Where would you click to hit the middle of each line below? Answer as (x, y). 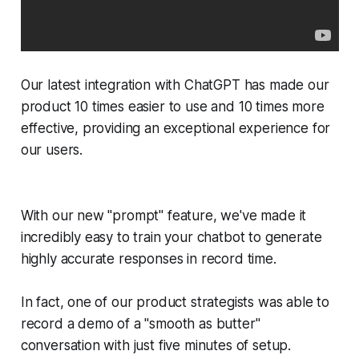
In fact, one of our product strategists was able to (175, 302)
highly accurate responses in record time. (148, 258)
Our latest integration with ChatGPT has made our (175, 85)
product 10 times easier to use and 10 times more (172, 106)
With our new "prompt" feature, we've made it (163, 215)
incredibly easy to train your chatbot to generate (171, 237)
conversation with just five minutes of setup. (156, 345)
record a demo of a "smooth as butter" (140, 323)
